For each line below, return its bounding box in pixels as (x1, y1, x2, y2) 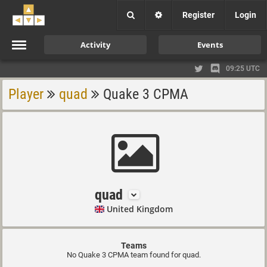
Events (197, 39, 223, 50)
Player (8, 86, 44, 103)
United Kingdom (106, 203, 173, 215)
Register (182, 10, 215, 20)
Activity (80, 39, 110, 50)
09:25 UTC (226, 64, 260, 73)
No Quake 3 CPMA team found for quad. (66, 250, 201, 259)
